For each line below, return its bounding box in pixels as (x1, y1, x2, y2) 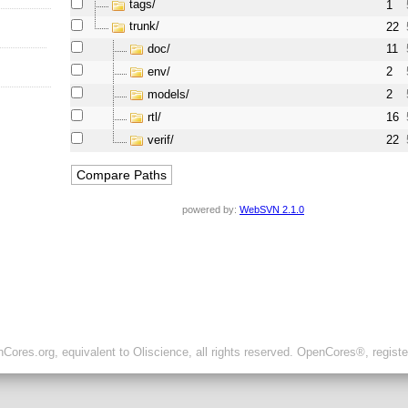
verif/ (148, 133, 175, 148)
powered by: (182, 204, 240, 216)
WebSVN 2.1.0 (240, 204, 304, 216)
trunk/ (129, 19, 160, 34)
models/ (148, 87, 190, 102)
